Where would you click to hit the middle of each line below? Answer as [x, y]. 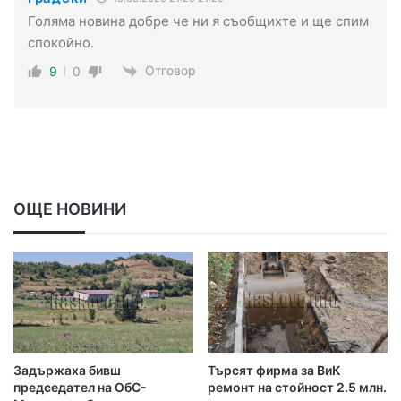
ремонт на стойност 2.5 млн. [297, 388]
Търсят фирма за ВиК [274, 371]
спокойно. [61, 42]
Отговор [171, 70]
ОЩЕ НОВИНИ [70, 209]
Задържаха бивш [67, 371]
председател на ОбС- [80, 388]
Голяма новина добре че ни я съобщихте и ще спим [198, 21]
